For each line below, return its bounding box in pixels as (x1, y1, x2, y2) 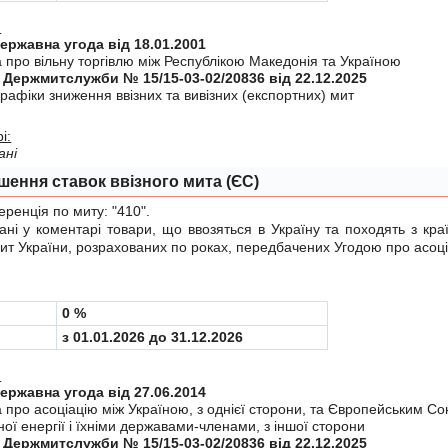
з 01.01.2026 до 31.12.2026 (62, 328, 244, 345)
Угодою (334, 238, 383, 255)
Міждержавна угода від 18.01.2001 (108, 35, 207, 52)
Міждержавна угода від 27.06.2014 (108, 383, 207, 400)
